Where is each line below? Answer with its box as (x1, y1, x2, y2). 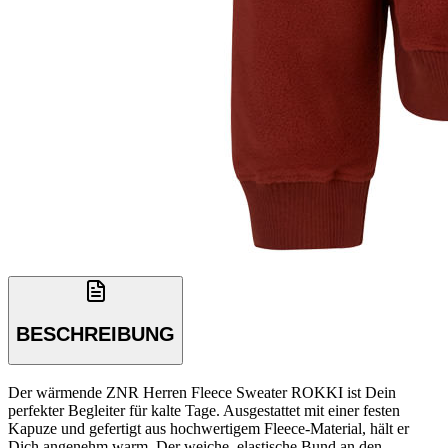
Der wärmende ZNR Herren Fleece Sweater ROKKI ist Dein (8, 383, 396, 401)
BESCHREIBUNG (16, 322, 175, 345)
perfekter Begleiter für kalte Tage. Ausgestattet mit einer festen (8, 401, 400, 419)
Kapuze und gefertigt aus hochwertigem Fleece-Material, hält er (8, 419, 409, 437)
